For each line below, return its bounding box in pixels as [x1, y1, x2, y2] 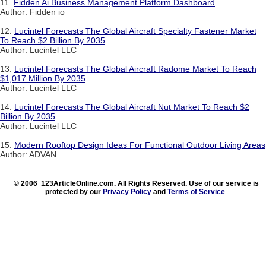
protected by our [45, 187, 103, 196]
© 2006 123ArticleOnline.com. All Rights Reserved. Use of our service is [13, 179, 259, 188]
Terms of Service [167, 187, 225, 196]
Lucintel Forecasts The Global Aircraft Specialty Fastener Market [14, 26, 256, 36]
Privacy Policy [103, 187, 151, 196]
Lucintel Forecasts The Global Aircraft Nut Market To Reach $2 [14, 102, 249, 112]
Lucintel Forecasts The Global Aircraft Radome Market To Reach [14, 64, 256, 74]
